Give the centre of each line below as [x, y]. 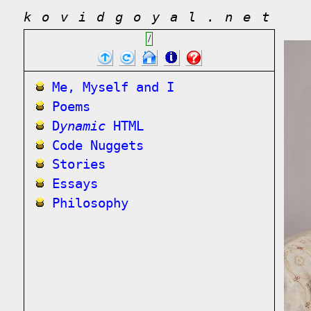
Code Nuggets [98, 145]
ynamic [83, 126]
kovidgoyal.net [152, 17]
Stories [79, 165]
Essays [75, 184]
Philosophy [90, 203]
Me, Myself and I [113, 87]
